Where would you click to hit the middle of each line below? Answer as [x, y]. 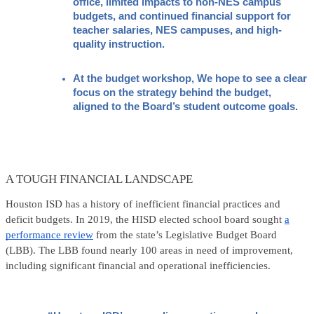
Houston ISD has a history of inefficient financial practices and [143, 204]
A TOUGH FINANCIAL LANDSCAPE [99, 179]
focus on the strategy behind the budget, [172, 93]
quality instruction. [119, 44]
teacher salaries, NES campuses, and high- [177, 30]
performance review [49, 235]
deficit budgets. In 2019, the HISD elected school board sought [145, 220]
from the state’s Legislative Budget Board [185, 235]
